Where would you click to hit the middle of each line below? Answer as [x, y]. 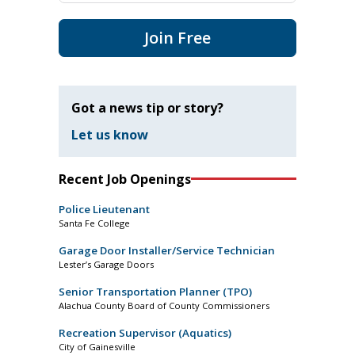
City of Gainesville [97, 346]
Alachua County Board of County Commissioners [164, 305]
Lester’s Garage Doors [106, 264]
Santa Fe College [94, 223]
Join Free [177, 37]
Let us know [110, 134]
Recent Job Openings [125, 179]
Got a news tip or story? [147, 107]
